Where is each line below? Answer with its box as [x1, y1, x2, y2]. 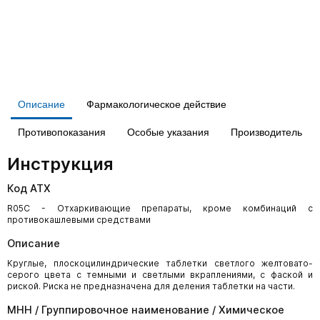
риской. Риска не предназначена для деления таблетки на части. [7, 281, 295, 291]
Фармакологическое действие [86, 99, 226, 110]
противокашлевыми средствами [7, 214, 151, 225]
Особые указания [127, 126, 209, 138]
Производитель [231, 126, 302, 138]
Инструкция [7, 154, 114, 174]
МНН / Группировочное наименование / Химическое [7, 304, 284, 316]
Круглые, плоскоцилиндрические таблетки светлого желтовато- [7, 258, 313, 269]
